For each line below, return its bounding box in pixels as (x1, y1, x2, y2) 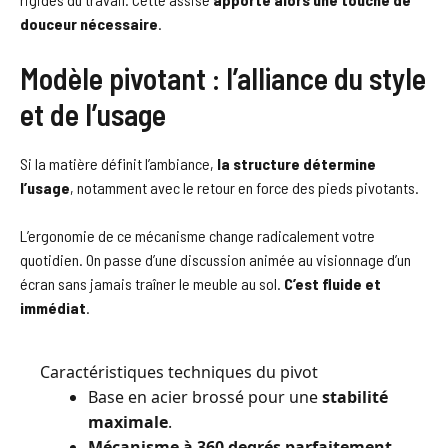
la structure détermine (217, 153, 376, 173)
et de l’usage (20, 95, 166, 132)
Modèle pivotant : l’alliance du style (20, 59, 426, 96)
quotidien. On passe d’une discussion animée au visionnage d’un (20, 249, 411, 269)
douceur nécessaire (20, 13, 158, 33)
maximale (88, 410, 168, 433)
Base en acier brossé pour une (88, 385, 322, 408)
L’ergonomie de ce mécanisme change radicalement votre (20, 225, 375, 245)
